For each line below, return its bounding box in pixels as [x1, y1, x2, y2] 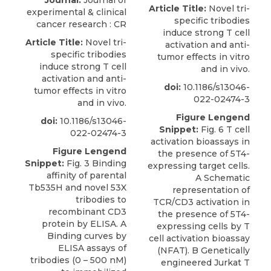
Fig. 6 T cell [198, 124, 250, 135]
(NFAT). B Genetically [157, 245, 250, 256]
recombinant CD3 [48, 206, 126, 218]
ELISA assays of [58, 243, 126, 254]
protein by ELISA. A [42, 218, 126, 230]
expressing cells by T [157, 221, 250, 232]
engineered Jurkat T [161, 257, 250, 269]
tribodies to [76, 194, 126, 206]
